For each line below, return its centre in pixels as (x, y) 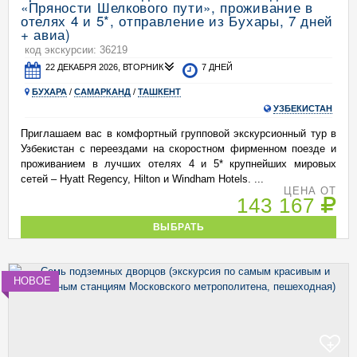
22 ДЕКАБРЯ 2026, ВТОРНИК (105, 67)
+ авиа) (46, 34)
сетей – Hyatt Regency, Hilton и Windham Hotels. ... (142, 179)
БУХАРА (49, 92)
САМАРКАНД (102, 92)
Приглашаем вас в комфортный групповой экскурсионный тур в (178, 133)
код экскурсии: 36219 (76, 50)
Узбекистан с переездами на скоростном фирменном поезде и (178, 149)
